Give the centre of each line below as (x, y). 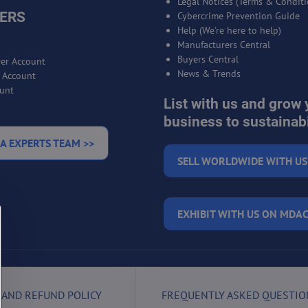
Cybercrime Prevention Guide (238, 15)
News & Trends (209, 73)
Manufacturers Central (223, 44)
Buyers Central (208, 59)
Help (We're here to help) (229, 30)
